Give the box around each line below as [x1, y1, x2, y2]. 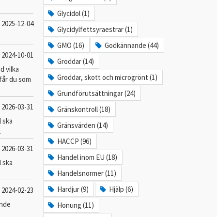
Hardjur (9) [57, 185, 89, 194]
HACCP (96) [57, 137, 92, 146]
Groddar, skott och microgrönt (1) [57, 73, 158, 82]
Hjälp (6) [109, 185, 134, 194]
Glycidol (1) [57, 9, 90, 18]
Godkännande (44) [105, 41, 159, 50]
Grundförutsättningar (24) [57, 89, 136, 98]
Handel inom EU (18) [57, 153, 118, 162]
